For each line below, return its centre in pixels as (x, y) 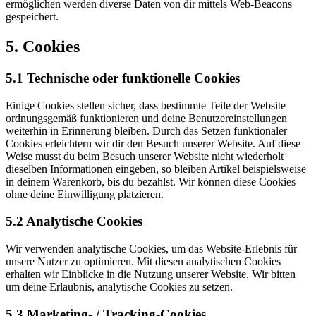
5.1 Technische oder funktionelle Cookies (123, 78)
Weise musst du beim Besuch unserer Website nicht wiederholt (145, 156)
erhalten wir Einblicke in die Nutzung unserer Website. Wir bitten (151, 274)
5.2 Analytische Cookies (74, 221)
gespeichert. (32, 17)
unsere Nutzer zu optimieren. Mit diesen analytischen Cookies (143, 262)
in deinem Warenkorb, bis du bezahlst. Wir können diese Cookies (151, 181)
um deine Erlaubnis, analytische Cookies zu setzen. (119, 287)
